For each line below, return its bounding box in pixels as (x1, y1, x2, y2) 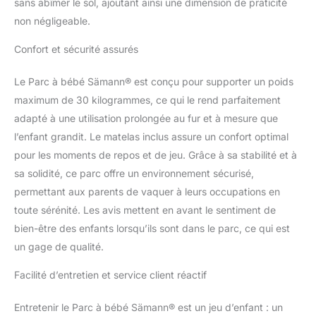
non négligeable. (14, 15, 90, 28)
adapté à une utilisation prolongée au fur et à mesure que (14, 112, 278, 125)
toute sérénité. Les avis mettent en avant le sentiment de (14, 204, 276, 217)
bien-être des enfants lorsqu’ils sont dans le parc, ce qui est (14, 222, 290, 235)
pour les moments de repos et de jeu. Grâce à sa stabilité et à (14, 149, 297, 162)
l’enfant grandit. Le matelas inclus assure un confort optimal (14, 130, 288, 143)
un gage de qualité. (14, 241, 104, 253)
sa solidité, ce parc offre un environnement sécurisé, (14, 167, 254, 180)
